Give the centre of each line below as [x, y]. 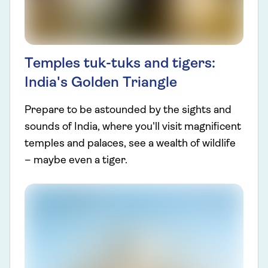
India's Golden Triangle [101, 83]
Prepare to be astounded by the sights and [128, 111]
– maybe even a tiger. [76, 161]
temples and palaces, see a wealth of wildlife [130, 144]
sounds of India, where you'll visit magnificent [133, 127]
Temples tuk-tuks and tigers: [120, 64]
